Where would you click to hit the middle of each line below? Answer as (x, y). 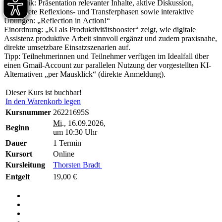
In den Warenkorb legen (43, 101)
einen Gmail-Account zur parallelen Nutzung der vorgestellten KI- (108, 65)
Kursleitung (25, 165)
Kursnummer (28, 112)
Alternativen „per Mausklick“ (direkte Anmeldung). (85, 74)
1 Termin (67, 143)
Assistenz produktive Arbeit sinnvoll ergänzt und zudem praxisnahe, (111, 38)
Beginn (17, 127)
